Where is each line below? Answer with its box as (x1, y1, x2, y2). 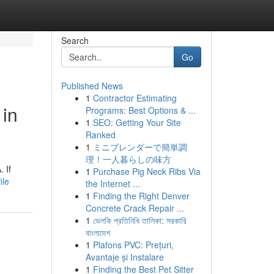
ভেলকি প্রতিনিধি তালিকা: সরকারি (92, 214, 187, 226)
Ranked (85, 128, 116, 141)
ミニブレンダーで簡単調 (92, 141, 187, 153)
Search (61, 34, 89, 46)
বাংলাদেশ (85, 226, 110, 239)
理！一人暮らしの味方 (85, 153, 171, 165)
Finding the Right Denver (92, 190, 190, 202)
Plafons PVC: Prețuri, (92, 239, 174, 251)
